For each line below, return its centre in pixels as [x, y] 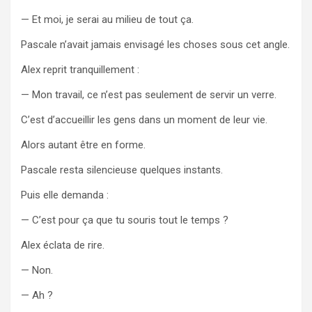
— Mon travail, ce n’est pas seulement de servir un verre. [149, 94]
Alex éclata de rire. [63, 245]
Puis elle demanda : [65, 195]
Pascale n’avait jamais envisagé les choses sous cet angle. [155, 44]
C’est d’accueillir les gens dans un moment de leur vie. [144, 119]
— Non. [37, 270]
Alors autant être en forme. [83, 145]
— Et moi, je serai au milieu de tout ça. [107, 19]
